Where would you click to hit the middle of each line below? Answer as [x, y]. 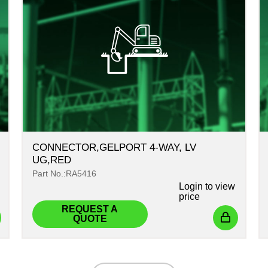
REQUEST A [90, 209]
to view [219, 187]
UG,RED [51, 160]
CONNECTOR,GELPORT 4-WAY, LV [114, 148]
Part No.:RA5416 [64, 174]
